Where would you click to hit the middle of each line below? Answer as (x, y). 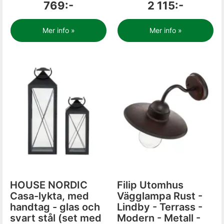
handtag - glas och (55, 207)
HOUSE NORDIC (49, 185)
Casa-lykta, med (49, 196)
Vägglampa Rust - (160, 196)
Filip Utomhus (150, 185)
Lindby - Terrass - (160, 207)
